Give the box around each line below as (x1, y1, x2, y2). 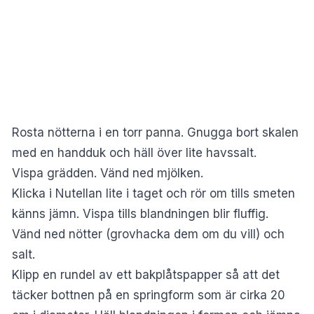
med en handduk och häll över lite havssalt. (12, 146, 257, 161)
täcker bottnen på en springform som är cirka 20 (12, 288, 285, 303)
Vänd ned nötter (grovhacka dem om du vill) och (12, 227, 285, 242)
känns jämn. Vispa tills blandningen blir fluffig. (12, 207, 268, 221)
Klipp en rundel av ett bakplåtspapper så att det (12, 268, 280, 282)
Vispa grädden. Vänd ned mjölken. (12, 166, 203, 181)
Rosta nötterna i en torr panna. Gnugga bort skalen (12, 125, 299, 140)
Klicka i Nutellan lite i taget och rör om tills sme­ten (12, 186, 295, 201)
